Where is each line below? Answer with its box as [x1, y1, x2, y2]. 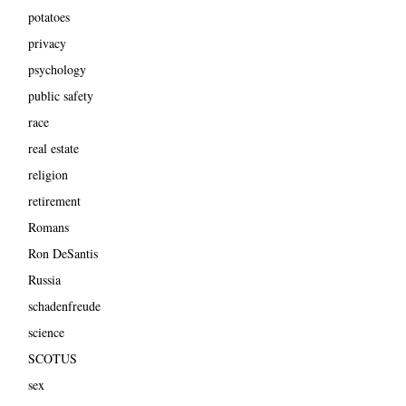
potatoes [27, 8, 70, 26]
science [27, 324, 64, 342]
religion [27, 166, 68, 184]
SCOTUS [27, 350, 77, 368]
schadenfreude [27, 297, 101, 315]
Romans [27, 218, 69, 237]
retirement [27, 192, 81, 210]
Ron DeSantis [27, 245, 98, 263]
